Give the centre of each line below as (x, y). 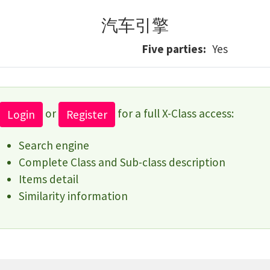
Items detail (49, 179)
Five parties (173, 49)
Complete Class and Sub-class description (122, 162)
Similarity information (73, 196)
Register (87, 115)
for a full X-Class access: (174, 113)
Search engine (54, 145)
